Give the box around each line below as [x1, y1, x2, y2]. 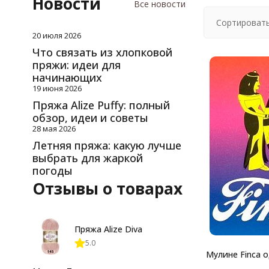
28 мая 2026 [32, 122, 76, 134]
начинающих [32, 70, 102, 85]
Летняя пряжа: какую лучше [32, 138, 181, 153]
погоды [32, 163, 73, 178]
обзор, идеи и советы [32, 110, 148, 125]
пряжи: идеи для [32, 57, 121, 72]
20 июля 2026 [32, 29, 81, 41]
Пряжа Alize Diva [74, 223, 142, 235]
